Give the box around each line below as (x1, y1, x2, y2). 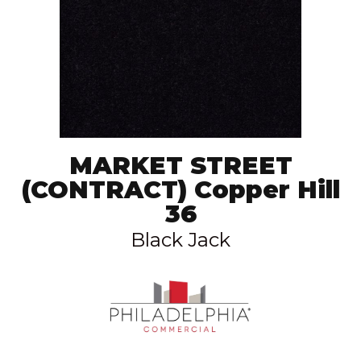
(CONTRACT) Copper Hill (21, 174, 340, 205)
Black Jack (131, 227, 230, 251)
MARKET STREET (68, 150, 293, 180)
